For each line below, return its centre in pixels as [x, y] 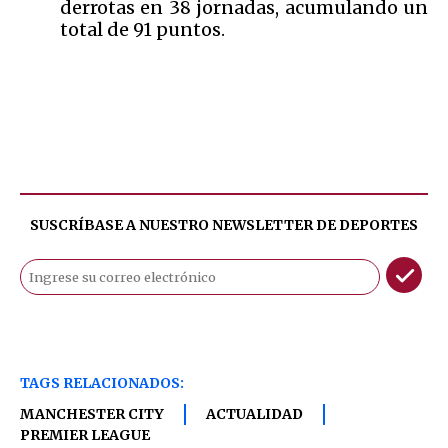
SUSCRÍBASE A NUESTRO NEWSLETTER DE [184, 224]
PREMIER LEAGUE [85, 435]
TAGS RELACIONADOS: [102, 383]
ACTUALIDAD [254, 414]
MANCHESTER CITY [92, 414]
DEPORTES [378, 224]
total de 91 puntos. [142, 29]
